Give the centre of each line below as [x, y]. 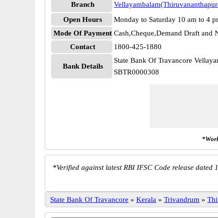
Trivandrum [182, 200]
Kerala [146, 200]
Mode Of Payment [83, 33]
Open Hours [83, 19]
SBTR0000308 [136, 72]
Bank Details [83, 66]
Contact [83, 47]
